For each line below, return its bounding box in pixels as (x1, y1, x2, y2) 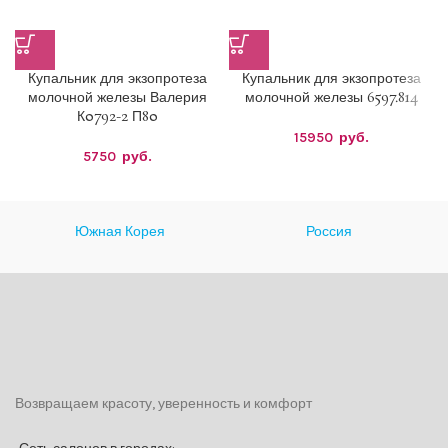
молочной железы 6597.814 (244, 87, 418, 108)
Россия (305, 222, 352, 240)
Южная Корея (74, 222, 165, 240)
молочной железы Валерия (27, 87, 207, 108)
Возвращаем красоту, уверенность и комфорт (15, 394, 312, 412)
